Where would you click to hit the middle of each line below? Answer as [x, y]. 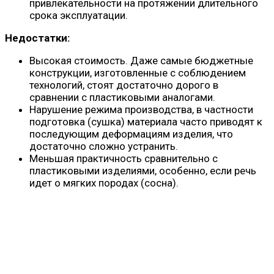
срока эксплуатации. [79, 15]
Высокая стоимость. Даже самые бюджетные [141, 61]
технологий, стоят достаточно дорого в [124, 85]
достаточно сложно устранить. [104, 146]
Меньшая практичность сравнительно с [124, 158]
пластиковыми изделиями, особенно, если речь [143, 171]
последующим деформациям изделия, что [131, 134]
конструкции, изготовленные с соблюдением [138, 73]
